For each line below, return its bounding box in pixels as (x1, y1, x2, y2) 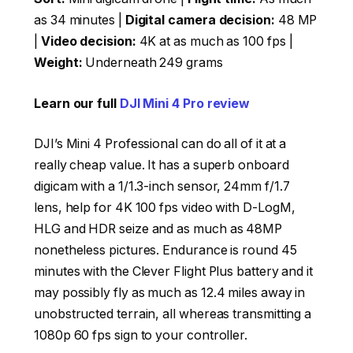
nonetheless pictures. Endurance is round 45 (34, 243, 297, 258)
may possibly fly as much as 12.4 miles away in (34, 285, 306, 301)
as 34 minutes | (34, 13, 125, 28)
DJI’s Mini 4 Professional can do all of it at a (34, 136, 287, 152)
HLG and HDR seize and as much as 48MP (34, 221, 283, 237)
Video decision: (40, 34, 136, 50)
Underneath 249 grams (82, 55, 223, 71)
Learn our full (34, 95, 120, 111)
